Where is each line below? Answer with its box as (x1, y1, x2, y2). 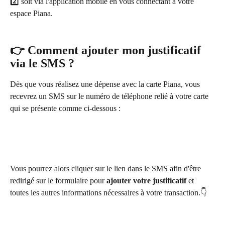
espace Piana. (10, 9, 53, 18)
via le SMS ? (10, 56, 74, 70)
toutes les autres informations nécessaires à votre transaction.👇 (10, 188, 207, 197)
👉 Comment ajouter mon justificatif (10, 43, 204, 57)
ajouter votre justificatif (104, 176, 186, 185)
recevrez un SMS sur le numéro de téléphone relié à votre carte (10, 91, 210, 100)
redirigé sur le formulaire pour (10, 176, 104, 185)
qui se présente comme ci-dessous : (10, 103, 123, 113)
